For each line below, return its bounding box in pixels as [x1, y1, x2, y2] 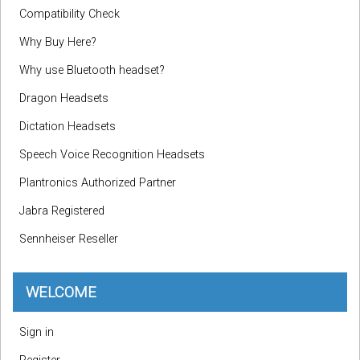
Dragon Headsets [19, 92, 108, 106]
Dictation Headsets [19, 120, 116, 134]
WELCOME [26, 284, 96, 301]
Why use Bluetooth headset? [19, 63, 165, 78]
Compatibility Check [19, 7, 120, 22]
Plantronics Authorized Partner [19, 176, 176, 190]
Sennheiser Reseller [19, 232, 118, 247]
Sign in [19, 325, 54, 340]
